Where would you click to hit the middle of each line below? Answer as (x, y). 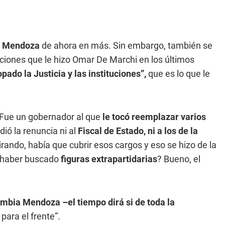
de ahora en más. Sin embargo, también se (126, 45)
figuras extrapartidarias (109, 159)
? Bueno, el (179, 159)
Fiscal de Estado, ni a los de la (137, 131)
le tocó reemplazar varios (154, 117)
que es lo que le (179, 74)
